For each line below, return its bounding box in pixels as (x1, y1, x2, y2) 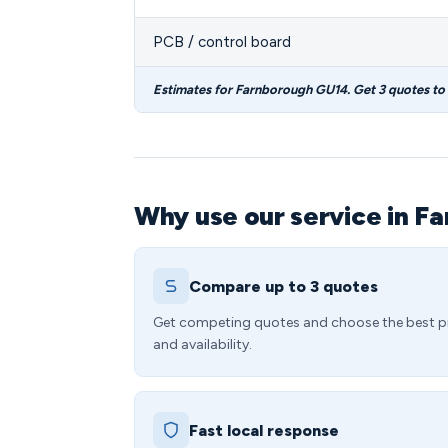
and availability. (153, 336, 252, 353)
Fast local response (189, 420, 339, 440)
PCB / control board (153, 33, 291, 51)
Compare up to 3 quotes (189, 276, 378, 296)
